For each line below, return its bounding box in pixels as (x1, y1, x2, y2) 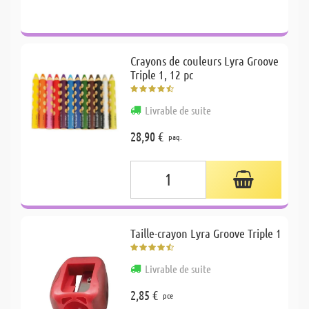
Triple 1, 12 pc (130, 66, 194, 82)
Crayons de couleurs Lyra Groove (130, 52, 279, 68)
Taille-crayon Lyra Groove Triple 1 (130, 225, 282, 241)
